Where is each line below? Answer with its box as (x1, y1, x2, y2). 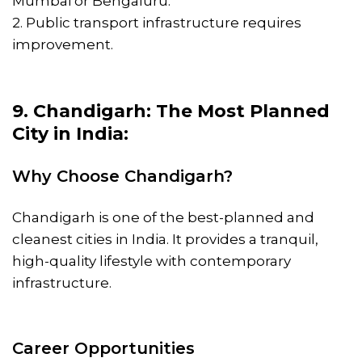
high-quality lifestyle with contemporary (12, 252, 291, 269)
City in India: (12, 122, 128, 145)
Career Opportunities (12, 338, 195, 358)
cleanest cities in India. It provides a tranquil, (12, 230, 318, 247)
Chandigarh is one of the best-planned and (12, 208, 314, 225)
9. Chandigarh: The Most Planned (12, 99, 330, 122)
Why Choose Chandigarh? (12, 166, 233, 186)
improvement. (12, 36, 113, 53)
